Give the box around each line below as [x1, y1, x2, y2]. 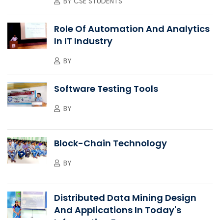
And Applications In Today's [54, 203, 181, 216]
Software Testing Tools [54, 82, 158, 95]
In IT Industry [54, 34, 112, 47]
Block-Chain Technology [54, 137, 167, 149]
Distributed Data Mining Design [54, 191, 196, 204]
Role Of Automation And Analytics [54, 22, 210, 35]
